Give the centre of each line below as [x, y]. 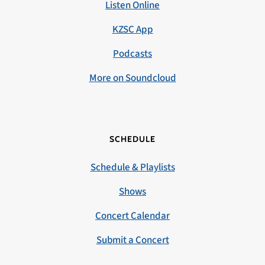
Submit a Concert [132, 240]
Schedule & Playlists [132, 167]
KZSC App [132, 30]
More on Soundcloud [132, 78]
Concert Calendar [132, 216]
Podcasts [132, 54]
